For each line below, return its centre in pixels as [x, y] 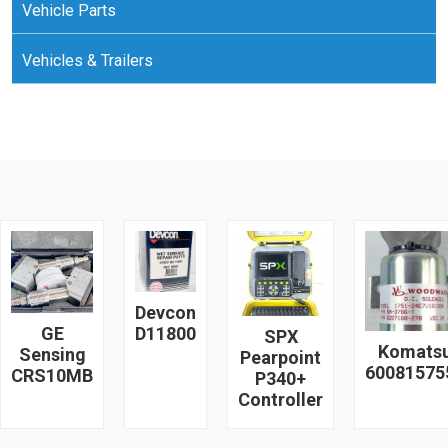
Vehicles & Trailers [87, 61]
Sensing [52, 355]
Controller [280, 400]
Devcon [165, 313]
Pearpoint [280, 358]
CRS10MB [52, 376]
